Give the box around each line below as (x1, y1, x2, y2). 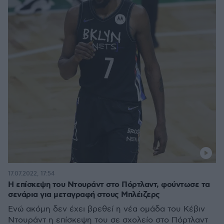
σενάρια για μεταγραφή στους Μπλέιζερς (8, 189, 160, 200)
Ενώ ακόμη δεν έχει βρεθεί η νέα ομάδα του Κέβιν (8, 204, 205, 214)
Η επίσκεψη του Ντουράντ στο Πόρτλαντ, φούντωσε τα (8, 179, 210, 190)
